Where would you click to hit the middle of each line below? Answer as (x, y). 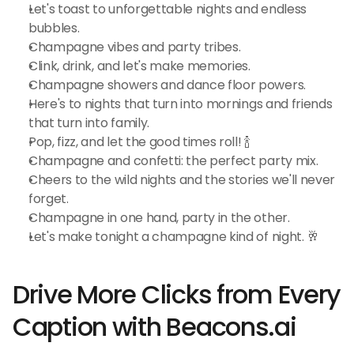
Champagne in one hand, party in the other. (159, 218)
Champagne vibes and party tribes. (135, 47)
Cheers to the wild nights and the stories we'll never (182, 180)
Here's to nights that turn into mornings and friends (181, 104)
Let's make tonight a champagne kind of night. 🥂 (174, 237)
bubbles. (54, 28)
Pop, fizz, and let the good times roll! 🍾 (139, 142)
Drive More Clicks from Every (177, 294)
